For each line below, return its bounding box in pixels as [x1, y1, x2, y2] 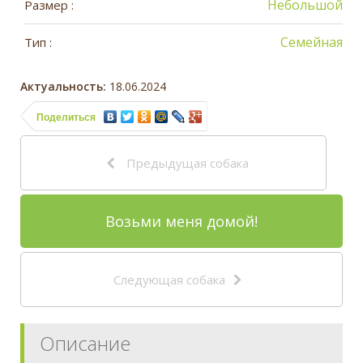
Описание [40, 330, 130, 357]
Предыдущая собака [123, 155, 249, 172]
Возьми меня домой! [105, 211, 258, 232]
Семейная [280, 33, 343, 52]
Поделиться [36, 112, 96, 124]
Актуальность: [20, 79, 106, 95]
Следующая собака [113, 271, 225, 288]
